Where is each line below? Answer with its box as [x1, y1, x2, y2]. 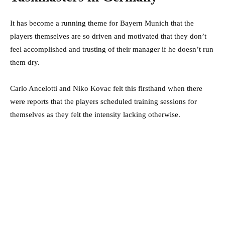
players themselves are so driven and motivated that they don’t [10, 32, 206, 41]
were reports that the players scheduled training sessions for [10, 97, 197, 106]
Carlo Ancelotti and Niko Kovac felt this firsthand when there [10, 84, 202, 93]
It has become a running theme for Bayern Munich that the [10, 19, 194, 28]
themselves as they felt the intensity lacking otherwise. [10, 110, 180, 119]
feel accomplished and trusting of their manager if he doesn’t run [10, 45, 213, 54]
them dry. [10, 58, 40, 67]
